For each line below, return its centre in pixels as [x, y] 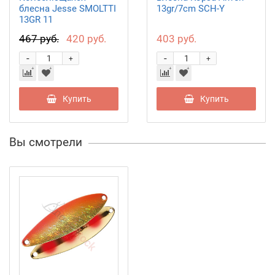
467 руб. [39, 38]
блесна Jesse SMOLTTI [68, 8]
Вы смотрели [46, 142]
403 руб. [176, 38]
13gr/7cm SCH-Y [191, 8]
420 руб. [86, 38]
